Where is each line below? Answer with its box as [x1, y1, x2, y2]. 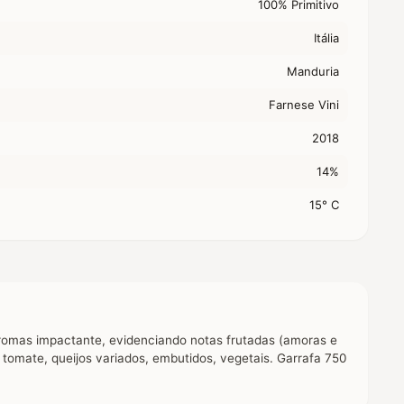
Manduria [287, 63, 339, 78]
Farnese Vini [269, 96, 339, 112]
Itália [314, 30, 339, 45]
